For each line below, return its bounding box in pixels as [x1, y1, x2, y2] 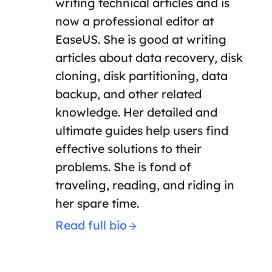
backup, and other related [55, 86, 202, 102]
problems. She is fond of [55, 159, 191, 175]
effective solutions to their [55, 141, 202, 157]
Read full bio [55, 217, 127, 233]
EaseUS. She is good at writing [55, 32, 226, 47]
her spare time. [55, 195, 139, 211]
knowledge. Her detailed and [55, 104, 217, 120]
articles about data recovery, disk [55, 50, 243, 66]
